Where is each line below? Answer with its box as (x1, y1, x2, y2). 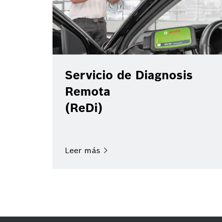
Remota (65, 83, 111, 99)
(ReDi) (65, 100, 103, 115)
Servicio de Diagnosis (65, 67, 193, 83)
